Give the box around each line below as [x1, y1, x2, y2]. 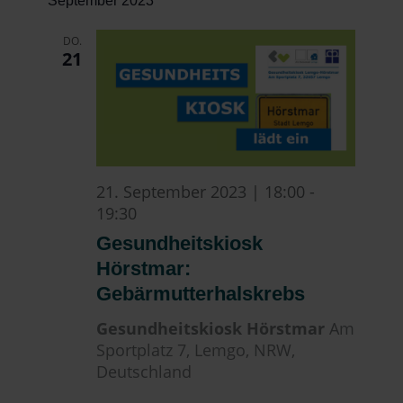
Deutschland [96, 360, 193, 382]
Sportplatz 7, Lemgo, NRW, [96, 338, 296, 361]
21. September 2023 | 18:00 [96, 180, 306, 202]
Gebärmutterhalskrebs [96, 282, 306, 305]
